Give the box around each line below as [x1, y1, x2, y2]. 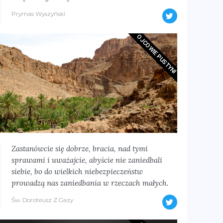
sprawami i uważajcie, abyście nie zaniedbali [11, 155, 162, 165]
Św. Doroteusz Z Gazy [11, 196, 73, 204]
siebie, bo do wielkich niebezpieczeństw [11, 167, 143, 176]
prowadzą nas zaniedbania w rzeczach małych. [11, 178, 168, 188]
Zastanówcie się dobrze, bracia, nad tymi [11, 144, 148, 153]
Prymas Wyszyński [11, 10, 65, 17]
